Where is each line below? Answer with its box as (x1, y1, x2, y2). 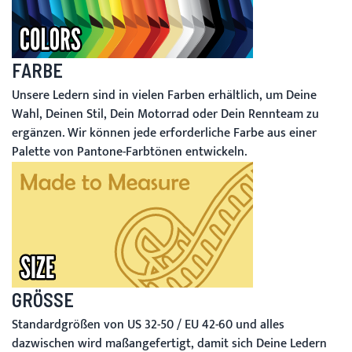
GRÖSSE (12, 288, 64, 312)
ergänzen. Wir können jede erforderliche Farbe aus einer (12, 123, 317, 145)
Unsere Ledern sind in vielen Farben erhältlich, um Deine (12, 85, 317, 107)
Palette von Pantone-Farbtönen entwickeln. (12, 141, 247, 163)
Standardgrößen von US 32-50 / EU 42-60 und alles (12, 314, 284, 336)
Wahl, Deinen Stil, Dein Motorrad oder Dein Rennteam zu (12, 104, 319, 126)
